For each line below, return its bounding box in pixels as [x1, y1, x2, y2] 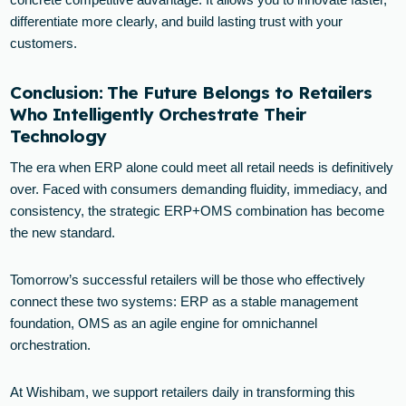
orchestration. [10, 337, 92, 353]
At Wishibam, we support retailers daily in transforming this [10, 384, 356, 401]
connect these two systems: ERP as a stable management [10, 294, 359, 310]
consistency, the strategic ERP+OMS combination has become [10, 203, 385, 219]
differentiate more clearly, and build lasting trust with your [10, 13, 343, 29]
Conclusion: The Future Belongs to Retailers [10, 81, 372, 103]
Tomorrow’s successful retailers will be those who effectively [10, 272, 366, 288]
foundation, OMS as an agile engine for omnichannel [10, 315, 318, 332]
